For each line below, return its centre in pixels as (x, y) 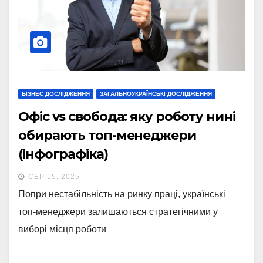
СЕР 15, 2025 (54, 177)
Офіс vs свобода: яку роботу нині (127, 117)
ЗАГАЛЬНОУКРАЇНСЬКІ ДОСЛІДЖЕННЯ (156, 94)
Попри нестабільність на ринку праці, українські (122, 194)
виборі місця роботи (62, 230)
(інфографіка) (63, 154)
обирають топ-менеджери (107, 136)
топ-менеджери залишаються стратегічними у (118, 212)
